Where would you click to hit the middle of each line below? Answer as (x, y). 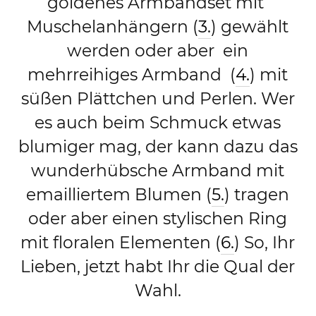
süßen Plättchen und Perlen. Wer (158, 98)
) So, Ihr (265, 242)
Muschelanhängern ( (113, 26)
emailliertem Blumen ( (119, 194)
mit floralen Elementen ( (121, 242)
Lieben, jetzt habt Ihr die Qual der (158, 266)
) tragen (257, 194)
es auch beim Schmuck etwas (158, 122)
